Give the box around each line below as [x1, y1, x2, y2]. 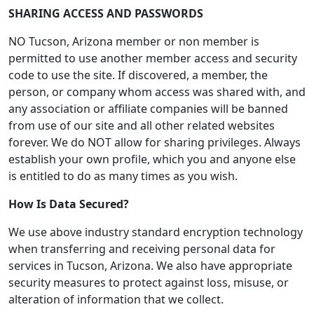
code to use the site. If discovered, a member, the [8, 67, 268, 83]
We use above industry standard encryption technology [8, 224, 303, 240]
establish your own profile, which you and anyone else [8, 151, 296, 167]
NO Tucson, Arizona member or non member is [8, 34, 259, 49]
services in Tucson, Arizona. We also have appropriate [8, 258, 292, 273]
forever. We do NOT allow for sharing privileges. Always [8, 135, 301, 150]
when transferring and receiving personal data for [8, 241, 275, 257]
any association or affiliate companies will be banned [8, 101, 288, 116]
